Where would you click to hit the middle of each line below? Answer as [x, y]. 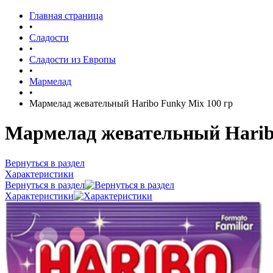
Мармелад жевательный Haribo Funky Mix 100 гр [131, 103]
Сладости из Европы [73, 59]
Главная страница [66, 16]
